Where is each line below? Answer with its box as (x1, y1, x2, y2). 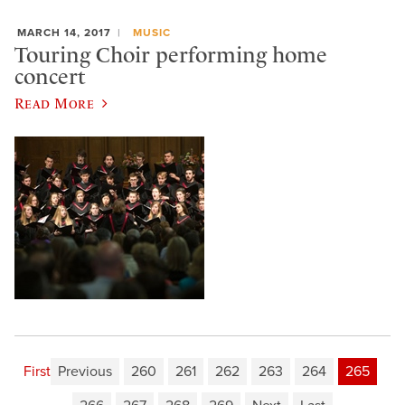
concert (14, 64, 86, 90)
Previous (58, 362, 112, 381)
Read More (14, 94, 95, 111)
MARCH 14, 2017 (17, 25, 111, 39)
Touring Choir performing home (14, 42, 327, 69)
